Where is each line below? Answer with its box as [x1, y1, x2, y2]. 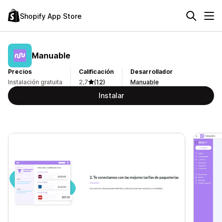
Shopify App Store [20, 11, 82, 20]
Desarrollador [130, 68, 173, 75]
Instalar [98, 91, 124, 100]
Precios [8, 68, 32, 75]
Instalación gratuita [8, 78, 62, 86]
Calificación [79, 68, 114, 75]
